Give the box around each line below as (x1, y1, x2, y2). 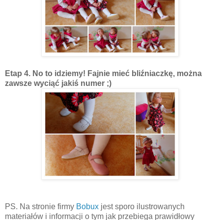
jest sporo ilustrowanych (99, 202, 185, 211)
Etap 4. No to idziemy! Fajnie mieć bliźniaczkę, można (5, 69, 202, 78)
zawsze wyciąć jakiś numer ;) (5, 79, 111, 87)
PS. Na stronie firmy (5, 202, 76, 211)
